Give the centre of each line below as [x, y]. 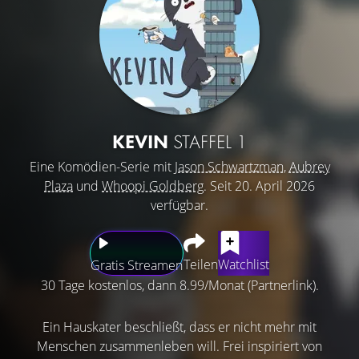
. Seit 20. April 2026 [259, 186]
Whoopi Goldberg [153, 186]
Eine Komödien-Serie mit [102, 166]
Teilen [201, 264]
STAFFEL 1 [210, 141]
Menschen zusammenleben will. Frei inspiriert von [179, 346]
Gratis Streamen [137, 265]
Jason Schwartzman [229, 166]
